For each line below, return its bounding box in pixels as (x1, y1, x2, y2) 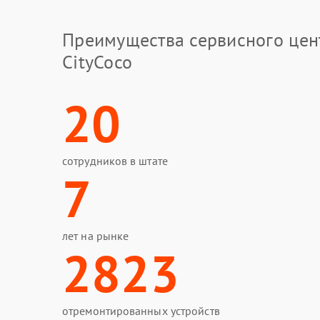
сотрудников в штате (62, 154, 168, 168)
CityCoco (62, 50, 133, 74)
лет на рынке (62, 229, 129, 243)
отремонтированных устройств (62, 304, 220, 318)
